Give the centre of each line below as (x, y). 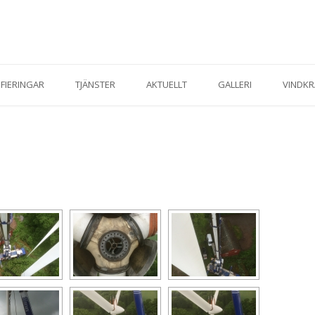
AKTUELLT (167, 84)
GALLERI (235, 84)
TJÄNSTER (95, 84)
